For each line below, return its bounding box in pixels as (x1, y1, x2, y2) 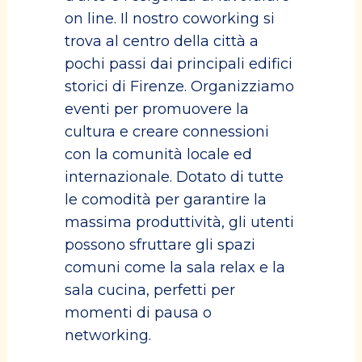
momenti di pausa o (65, 304, 212, 322)
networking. (65, 326, 151, 344)
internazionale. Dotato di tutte (65, 168, 284, 186)
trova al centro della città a (65, 32, 259, 50)
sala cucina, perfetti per (65, 281, 235, 299)
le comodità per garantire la (65, 191, 267, 208)
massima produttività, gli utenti (65, 213, 294, 231)
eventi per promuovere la (65, 100, 249, 118)
